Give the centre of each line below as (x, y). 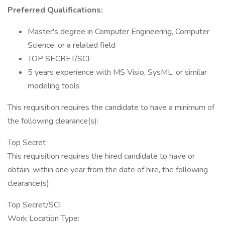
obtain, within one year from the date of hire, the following (108, 170)
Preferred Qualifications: (55, 10)
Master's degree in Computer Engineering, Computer (119, 32)
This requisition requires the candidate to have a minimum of (111, 107)
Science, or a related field (72, 45)
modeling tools (54, 86)
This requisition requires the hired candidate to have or (101, 156)
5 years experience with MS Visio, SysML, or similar (117, 72)
